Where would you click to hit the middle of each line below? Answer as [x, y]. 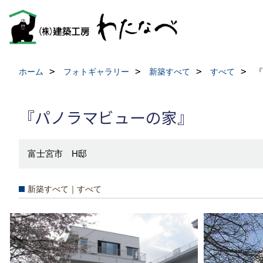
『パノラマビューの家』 [106, 117]
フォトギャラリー [96, 72]
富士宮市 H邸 [57, 154]
